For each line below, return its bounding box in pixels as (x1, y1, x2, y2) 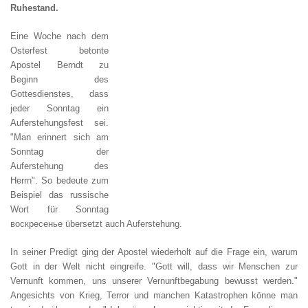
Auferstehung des (10, 161, 109, 171)
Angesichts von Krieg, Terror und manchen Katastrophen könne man (10, 290, 298, 300)
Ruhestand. (10, 3, 58, 13)
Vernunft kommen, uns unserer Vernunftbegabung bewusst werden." (10, 276, 298, 286)
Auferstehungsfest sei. (10, 118, 109, 128)
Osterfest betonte (10, 45, 109, 56)
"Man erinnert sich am (10, 132, 109, 142)
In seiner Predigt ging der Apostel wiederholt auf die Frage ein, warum (10, 247, 298, 257)
